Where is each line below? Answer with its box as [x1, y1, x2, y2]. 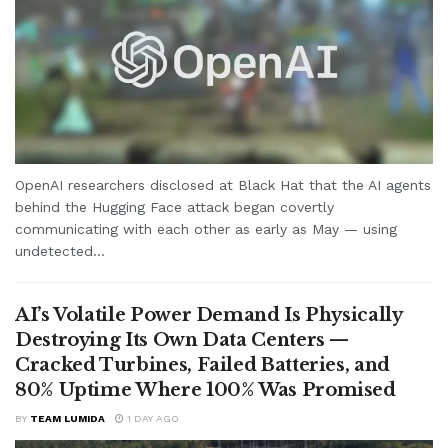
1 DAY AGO [124, 412, 179, 424]
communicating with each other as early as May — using [15, 220, 397, 237]
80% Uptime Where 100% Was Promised [15, 378, 396, 401]
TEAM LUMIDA [30, 412, 105, 424]
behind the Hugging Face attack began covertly [15, 198, 334, 215]
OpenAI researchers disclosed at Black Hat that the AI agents [15, 176, 431, 193]
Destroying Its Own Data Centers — [15, 328, 350, 351]
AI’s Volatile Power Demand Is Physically [15, 303, 402, 326]
